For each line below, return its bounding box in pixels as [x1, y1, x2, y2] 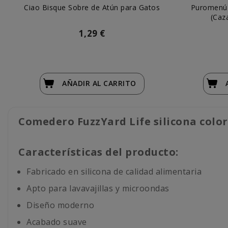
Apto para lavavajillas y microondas [26, 182, 169, 194]
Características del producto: [18, 145, 179, 159]
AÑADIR [62, 78, 93, 88]
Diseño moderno [26, 199, 94, 211]
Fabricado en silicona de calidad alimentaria [26, 165, 202, 177]
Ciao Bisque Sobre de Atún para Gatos [24, 2, 160, 12]
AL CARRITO [92, 78, 136, 88]
